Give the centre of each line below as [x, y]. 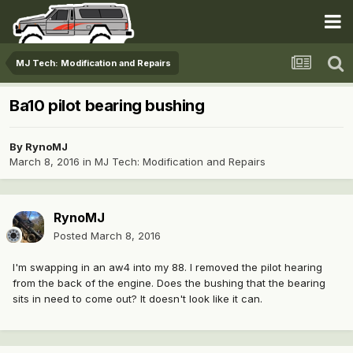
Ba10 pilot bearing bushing [107, 106]
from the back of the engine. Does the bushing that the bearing [169, 283]
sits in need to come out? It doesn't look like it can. [137, 299]
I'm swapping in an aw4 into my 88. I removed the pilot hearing [167, 268]
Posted [72, 236]
